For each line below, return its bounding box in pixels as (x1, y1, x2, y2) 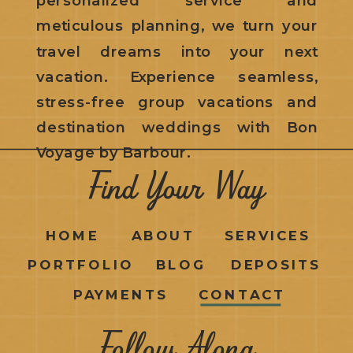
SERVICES (225, 227, 310, 244)
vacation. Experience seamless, (36, 67, 318, 85)
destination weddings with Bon (36, 117, 318, 136)
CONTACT (199, 285, 286, 303)
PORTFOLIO (28, 255, 134, 273)
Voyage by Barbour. (36, 143, 190, 162)
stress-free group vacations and (36, 92, 318, 110)
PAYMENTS (72, 285, 168, 303)
